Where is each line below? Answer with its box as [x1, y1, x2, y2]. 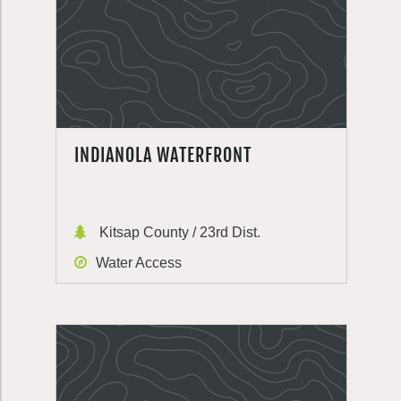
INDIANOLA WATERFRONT [74, 144, 252, 166]
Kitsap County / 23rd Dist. [96, 225, 260, 240]
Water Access [96, 255, 182, 270]
